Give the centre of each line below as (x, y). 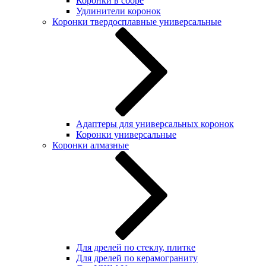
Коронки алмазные (91, 145)
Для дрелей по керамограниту (137, 258)
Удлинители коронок (118, 11)
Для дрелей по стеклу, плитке (136, 247)
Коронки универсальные (126, 134)
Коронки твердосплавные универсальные (137, 22)
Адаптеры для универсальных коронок (155, 124)
